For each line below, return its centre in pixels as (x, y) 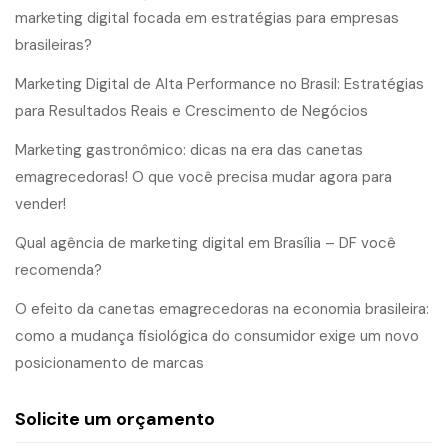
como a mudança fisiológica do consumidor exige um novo (217, 336)
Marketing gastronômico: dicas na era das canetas (189, 150)
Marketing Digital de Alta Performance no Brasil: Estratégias (219, 84)
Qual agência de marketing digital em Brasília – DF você (205, 243)
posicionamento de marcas (109, 363)
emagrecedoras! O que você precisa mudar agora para (203, 177)
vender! (40, 204)
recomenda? (58, 270)
